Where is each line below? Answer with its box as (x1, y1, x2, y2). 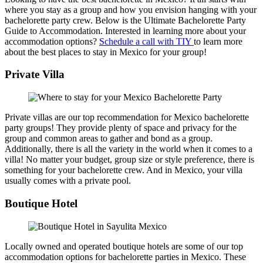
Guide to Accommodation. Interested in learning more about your (5, 25, 246, 36)
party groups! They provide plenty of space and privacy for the (5, 123, 237, 133)
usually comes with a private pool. (5, 176, 131, 186)
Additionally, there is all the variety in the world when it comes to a (5, 144, 252, 154)
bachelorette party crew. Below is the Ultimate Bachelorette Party (5, 15, 246, 25)
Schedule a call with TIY (99, 36, 194, 46)
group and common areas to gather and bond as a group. (5, 133, 213, 144)
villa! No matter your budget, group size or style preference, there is (5, 154, 254, 165)
